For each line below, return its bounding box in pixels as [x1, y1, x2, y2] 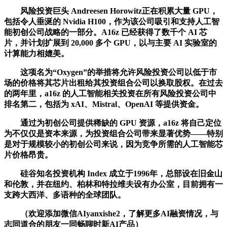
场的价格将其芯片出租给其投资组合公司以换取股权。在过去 [4, 78, 223, 87]
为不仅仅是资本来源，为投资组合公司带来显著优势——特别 [4, 129, 223, 138]
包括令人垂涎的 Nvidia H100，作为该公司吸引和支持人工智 [4, 17, 219, 26]
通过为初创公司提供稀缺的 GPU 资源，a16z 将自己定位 [4, 118, 221, 127]
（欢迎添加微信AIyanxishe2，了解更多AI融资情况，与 [4, 209, 218, 218]
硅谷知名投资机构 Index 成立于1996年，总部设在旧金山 [4, 169, 222, 178]
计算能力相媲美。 [4, 49, 69, 58]
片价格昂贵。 [4, 150, 53, 159]
